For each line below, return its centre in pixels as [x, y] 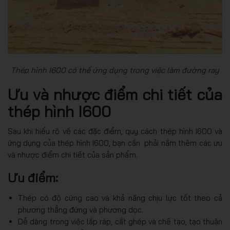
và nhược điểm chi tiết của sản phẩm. [73, 155]
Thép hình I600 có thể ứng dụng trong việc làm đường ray [115, 70]
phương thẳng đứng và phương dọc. [81, 210]
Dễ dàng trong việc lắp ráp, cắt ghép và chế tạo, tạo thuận [120, 222]
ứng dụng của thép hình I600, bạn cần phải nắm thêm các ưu [115, 143]
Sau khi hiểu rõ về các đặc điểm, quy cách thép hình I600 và [115, 131]
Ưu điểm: [33, 178]
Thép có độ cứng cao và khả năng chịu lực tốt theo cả [120, 198]
